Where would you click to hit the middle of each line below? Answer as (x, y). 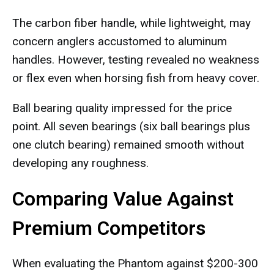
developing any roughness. (80, 163)
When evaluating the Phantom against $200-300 (135, 263)
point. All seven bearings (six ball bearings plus (131, 126)
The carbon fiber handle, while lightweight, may (131, 23)
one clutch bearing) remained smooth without (128, 145)
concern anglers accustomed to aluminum (120, 41)
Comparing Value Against (123, 199)
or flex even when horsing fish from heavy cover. (136, 78)
